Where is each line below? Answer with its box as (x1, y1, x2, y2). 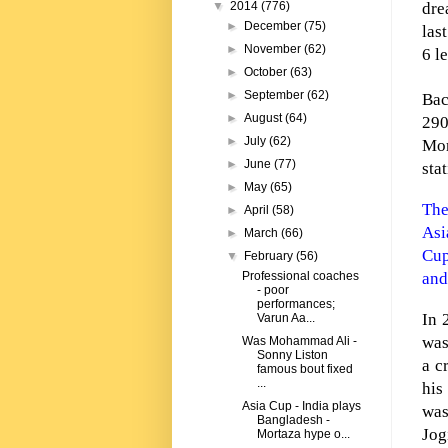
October (244, 65, 291, 80)
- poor (256, 283, 289, 298)
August (244, 111, 286, 126)
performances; (256, 297, 335, 312)
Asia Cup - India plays (241, 399, 361, 414)
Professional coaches (241, 269, 359, 284)
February (244, 249, 297, 264)
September (244, 88, 308, 103)
